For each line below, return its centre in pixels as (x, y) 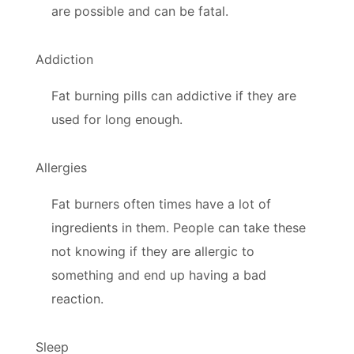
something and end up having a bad (159, 275)
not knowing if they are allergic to (153, 251)
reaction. (77, 298)
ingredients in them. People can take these (179, 227)
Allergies (61, 167)
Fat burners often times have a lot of (161, 203)
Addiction (64, 59)
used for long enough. (117, 119)
